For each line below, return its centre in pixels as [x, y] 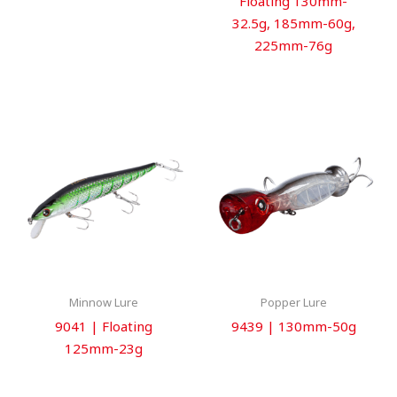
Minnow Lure [104, 303]
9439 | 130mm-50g [293, 326]
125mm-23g [104, 348]
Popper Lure [293, 303]
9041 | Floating [104, 326]
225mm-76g [293, 46]
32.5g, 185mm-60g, [293, 23]
